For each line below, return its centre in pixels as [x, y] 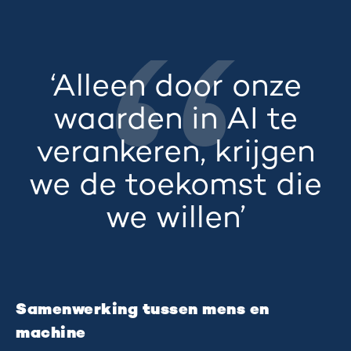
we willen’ [175, 219]
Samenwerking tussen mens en [143, 310]
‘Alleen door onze [175, 88]
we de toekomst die [175, 186]
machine [51, 334]
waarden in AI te [175, 121]
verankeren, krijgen [175, 154]
